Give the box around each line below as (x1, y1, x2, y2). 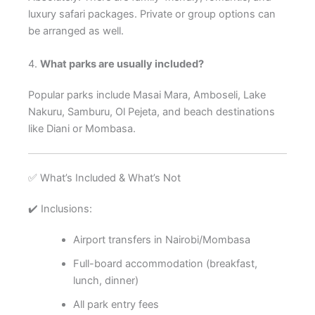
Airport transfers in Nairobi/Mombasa (72, 233, 250, 247)
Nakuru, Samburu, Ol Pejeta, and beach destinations (28, 105, 275, 118)
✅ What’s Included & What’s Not (28, 172, 181, 185)
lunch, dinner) (72, 274, 139, 288)
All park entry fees (72, 298, 159, 311)
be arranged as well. (28, 24, 124, 37)
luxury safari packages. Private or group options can (28, 7, 276, 20)
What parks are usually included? (40, 57, 204, 70)
